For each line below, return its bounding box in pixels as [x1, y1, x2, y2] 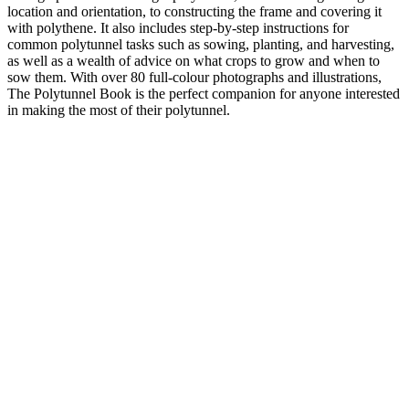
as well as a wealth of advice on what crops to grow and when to [7, 52, 380, 68]
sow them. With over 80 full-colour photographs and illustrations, [7, 68, 382, 85]
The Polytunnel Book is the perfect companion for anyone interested [7, 85, 400, 101]
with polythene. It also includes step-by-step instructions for [7, 19, 349, 36]
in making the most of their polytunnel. [7, 101, 230, 118]
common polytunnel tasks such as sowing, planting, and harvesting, [7, 36, 394, 52]
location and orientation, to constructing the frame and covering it [7, 3, 382, 19]
